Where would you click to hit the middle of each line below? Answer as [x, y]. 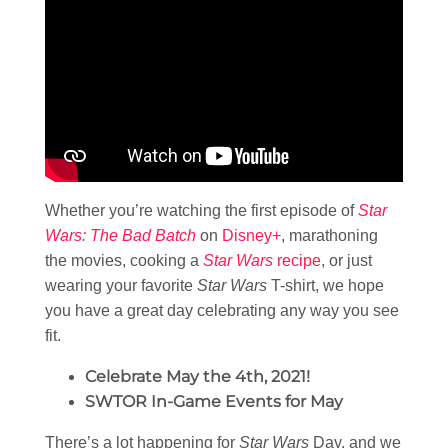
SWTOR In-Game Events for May [214, 402]
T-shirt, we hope [327, 286]
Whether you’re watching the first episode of [201, 211]
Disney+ [251, 236]
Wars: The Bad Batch [120, 236]
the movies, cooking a [124, 261]
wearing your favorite [121, 286]
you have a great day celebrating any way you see [222, 311]
